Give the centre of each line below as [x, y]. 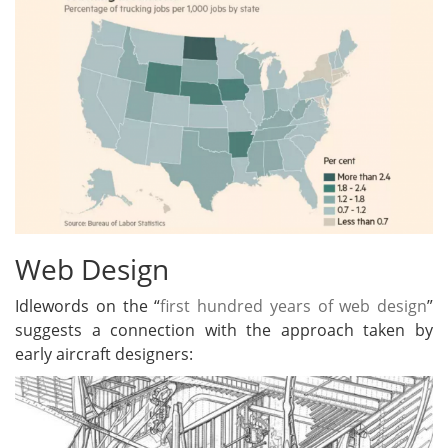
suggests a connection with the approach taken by [224, 329]
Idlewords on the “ [88, 305]
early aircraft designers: [104, 353]
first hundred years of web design [293, 305]
